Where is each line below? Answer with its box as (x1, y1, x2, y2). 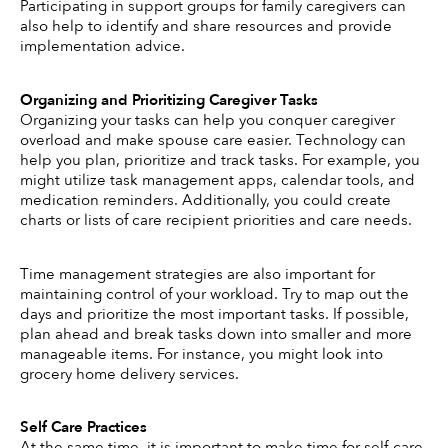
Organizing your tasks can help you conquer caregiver (20, 109, 395, 130)
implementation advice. (20, 36, 185, 57)
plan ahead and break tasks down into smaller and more (20, 323, 412, 344)
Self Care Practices (20, 417, 151, 438)
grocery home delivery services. (20, 363, 239, 384)
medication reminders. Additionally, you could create (20, 189, 391, 210)
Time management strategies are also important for (20, 263, 375, 284)
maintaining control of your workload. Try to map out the (20, 283, 409, 304)
